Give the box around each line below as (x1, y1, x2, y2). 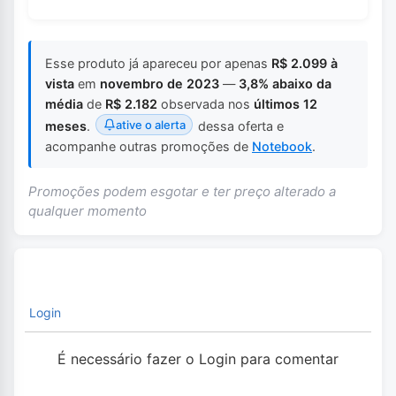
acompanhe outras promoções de (45, 138, 252, 154)
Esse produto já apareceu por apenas (45, 55, 271, 71)
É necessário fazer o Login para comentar (57, 350, 339, 369)
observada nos (157, 95, 254, 111)
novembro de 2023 (100, 75, 219, 91)
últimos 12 (254, 95, 317, 111)
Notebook (252, 138, 312, 154)
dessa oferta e (194, 118, 285, 133)
